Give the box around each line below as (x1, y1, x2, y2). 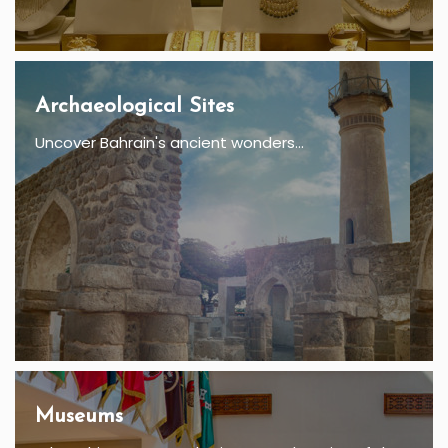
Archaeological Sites (35, 96, 234, 118)
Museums (35, 406, 123, 428)
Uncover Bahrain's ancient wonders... (35, 132, 304, 154)
